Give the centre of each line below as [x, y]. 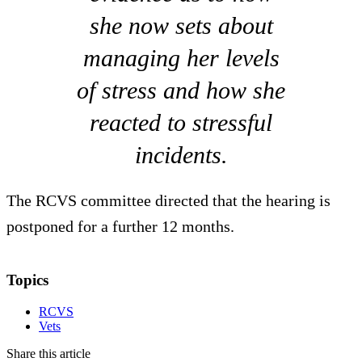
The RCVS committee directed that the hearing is [168, 201]
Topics [27, 280]
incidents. [181, 155]
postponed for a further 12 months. [120, 227]
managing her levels [181, 58]
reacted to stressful [181, 123]
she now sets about [181, 26]
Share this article [48, 353]
